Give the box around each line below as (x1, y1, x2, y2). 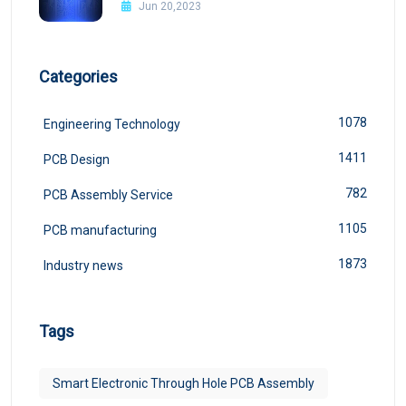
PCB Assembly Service (43, 187, 173, 202)
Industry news (43, 257, 123, 273)
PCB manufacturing (43, 222, 157, 237)
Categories (39, 66, 118, 86)
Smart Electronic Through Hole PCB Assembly (53, 375, 314, 391)
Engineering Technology (43, 116, 180, 131)
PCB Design (43, 151, 110, 167)
